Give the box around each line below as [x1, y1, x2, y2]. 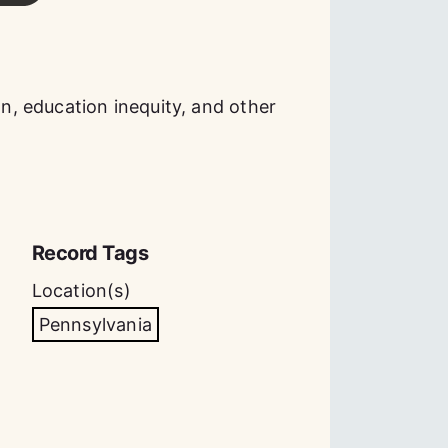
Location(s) [31, 280, 131, 301]
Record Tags [31, 241, 149, 265]
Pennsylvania [38, 314, 152, 335]
